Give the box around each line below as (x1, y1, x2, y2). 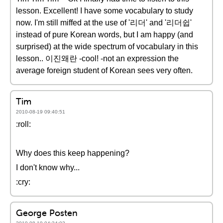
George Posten (16, 207, 78, 219)
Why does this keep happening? (16, 149, 129, 157)
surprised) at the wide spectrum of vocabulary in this (16, 42, 198, 51)
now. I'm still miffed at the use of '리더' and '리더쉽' (16, 18, 192, 27)
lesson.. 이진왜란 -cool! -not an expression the (16, 54, 179, 63)
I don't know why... (16, 163, 80, 172)
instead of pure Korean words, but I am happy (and (16, 30, 193, 39)
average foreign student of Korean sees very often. (16, 66, 193, 75)
